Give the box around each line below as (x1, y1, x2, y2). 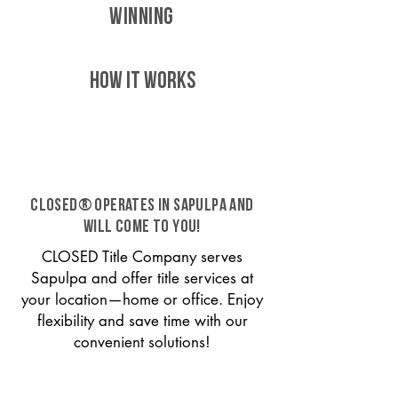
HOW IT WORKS (89, 70, 195, 94)
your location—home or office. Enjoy (21, 290, 263, 309)
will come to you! (84, 219, 201, 236)
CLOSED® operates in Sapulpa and (30, 197, 254, 215)
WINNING (109, 6, 174, 30)
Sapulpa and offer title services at (31, 268, 253, 288)
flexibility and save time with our (36, 311, 248, 330)
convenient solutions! (74, 332, 211, 352)
